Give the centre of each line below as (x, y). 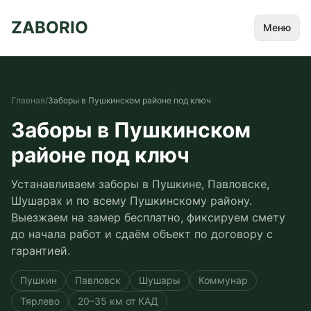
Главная (28, 100)
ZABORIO (50, 27)
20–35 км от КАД (118, 301)
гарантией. (41, 251)
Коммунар (223, 280)
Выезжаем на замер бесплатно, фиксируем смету (148, 217)
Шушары (160, 280)
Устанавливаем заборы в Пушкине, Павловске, (140, 184)
